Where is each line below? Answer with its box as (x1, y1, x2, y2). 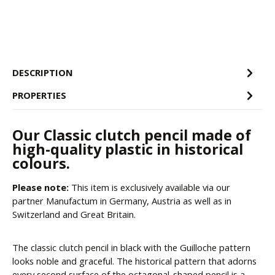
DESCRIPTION (12, 66, 73, 79)
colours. (12, 153, 70, 174)
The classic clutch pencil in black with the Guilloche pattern (12, 241, 250, 254)
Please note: (12, 181, 69, 194)
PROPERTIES (12, 88, 66, 101)
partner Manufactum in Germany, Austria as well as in (12, 195, 231, 207)
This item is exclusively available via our (69, 181, 230, 194)
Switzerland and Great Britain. (12, 208, 136, 221)
